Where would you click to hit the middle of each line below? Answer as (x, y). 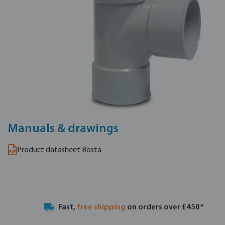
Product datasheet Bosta (59, 150)
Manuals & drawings (63, 129)
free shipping (102, 207)
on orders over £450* (165, 207)
